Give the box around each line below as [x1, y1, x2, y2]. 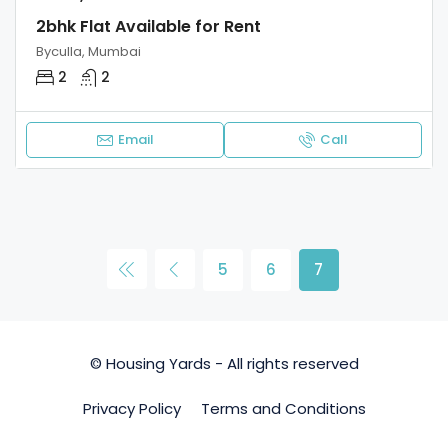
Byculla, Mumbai [36, 42, 141, 62]
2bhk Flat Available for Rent [36, 15, 261, 39]
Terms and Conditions [200, 398, 366, 420]
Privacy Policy [82, 398, 181, 420]
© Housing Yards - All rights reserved [89, 353, 359, 375]
